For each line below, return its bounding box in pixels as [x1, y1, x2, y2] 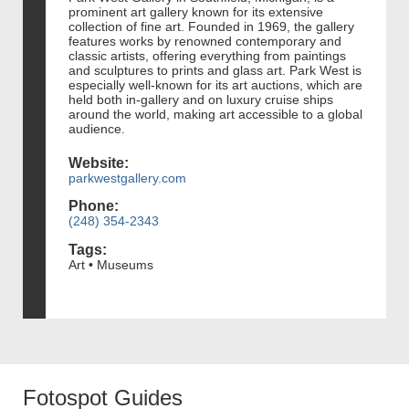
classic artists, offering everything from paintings [68, 47, 346, 63]
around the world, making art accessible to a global [68, 106, 362, 121]
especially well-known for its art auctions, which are [68, 77, 362, 92]
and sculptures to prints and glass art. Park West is [68, 62, 362, 78]
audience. [68, 121, 129, 136]
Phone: [68, 198, 119, 215]
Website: [68, 154, 129, 171]
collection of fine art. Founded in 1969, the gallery [68, 18, 354, 34]
